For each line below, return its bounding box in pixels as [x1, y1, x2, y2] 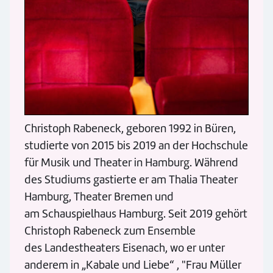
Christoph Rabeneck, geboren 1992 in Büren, [24, 120, 236, 136]
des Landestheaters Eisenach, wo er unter [24, 239, 225, 255]
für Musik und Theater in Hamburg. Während [24, 154, 238, 170]
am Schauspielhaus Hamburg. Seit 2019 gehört [24, 205, 247, 221]
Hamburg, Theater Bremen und [24, 188, 174, 204]
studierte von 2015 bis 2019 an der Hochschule [24, 137, 248, 153]
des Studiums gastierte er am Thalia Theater [24, 171, 238, 187]
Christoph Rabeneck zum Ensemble [24, 222, 196, 238]
